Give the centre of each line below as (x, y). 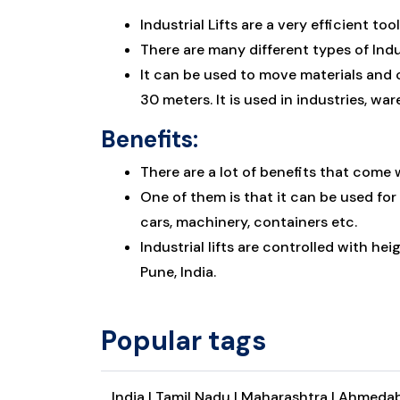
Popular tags (184, 341)
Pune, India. (179, 272)
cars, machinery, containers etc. (249, 222)
